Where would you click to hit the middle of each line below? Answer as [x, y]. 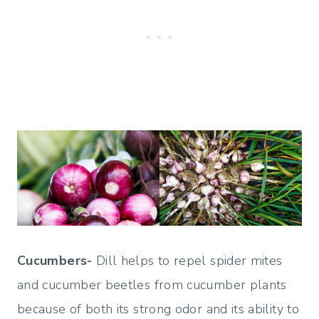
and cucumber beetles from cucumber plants [152, 284]
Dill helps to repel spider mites [187, 260]
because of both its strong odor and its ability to [158, 309]
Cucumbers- [55, 260]
